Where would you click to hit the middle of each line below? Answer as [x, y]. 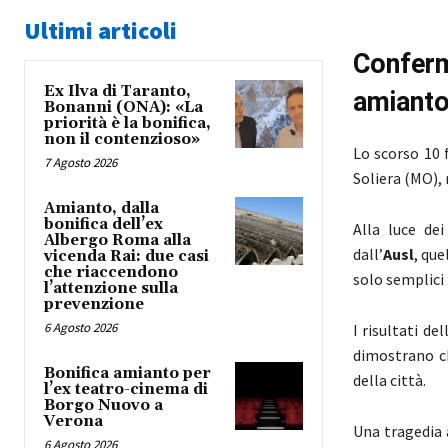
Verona [73, 422]
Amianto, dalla [101, 209]
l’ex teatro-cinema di [126, 390]
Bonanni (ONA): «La [123, 108]
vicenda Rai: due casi [126, 257]
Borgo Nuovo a [103, 406]
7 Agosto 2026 [80, 163]
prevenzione [94, 305]
